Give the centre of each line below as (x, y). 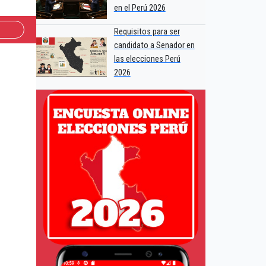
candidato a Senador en (154, 46)
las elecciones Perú (147, 59)
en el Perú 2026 (140, 8)
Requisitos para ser (147, 32)
